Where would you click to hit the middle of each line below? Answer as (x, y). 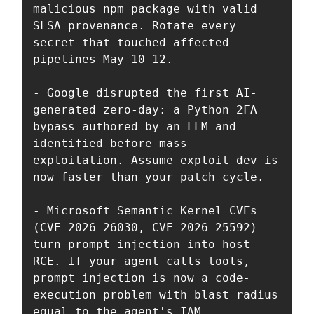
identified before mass (110, 143)
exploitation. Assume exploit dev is (156, 160)
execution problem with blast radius (156, 294)
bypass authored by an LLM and (135, 126)
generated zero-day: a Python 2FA (145, 109)
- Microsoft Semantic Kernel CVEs (145, 210)
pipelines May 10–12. (103, 59)
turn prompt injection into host (142, 244)
